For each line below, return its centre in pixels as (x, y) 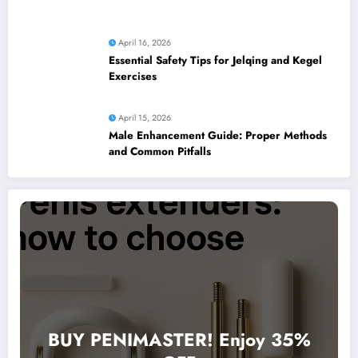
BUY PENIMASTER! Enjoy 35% (179, 340)
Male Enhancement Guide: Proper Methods (218, 135)
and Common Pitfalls (160, 151)
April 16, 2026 (145, 42)
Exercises (133, 76)
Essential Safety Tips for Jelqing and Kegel (215, 60)
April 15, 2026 (145, 117)
